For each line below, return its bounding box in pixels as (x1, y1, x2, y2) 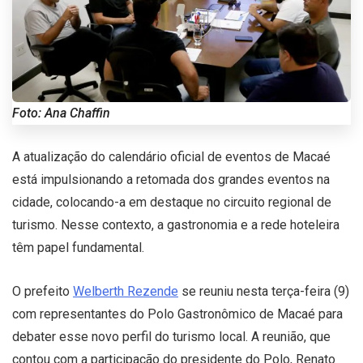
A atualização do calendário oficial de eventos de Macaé (12, 148, 331, 164)
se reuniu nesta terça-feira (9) (178, 283, 349, 299)
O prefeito (12, 283, 73, 299)
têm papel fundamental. (12, 239, 144, 255)
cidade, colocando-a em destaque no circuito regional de (12, 194, 331, 210)
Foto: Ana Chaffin (12, 105, 110, 121)
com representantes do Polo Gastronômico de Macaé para (12, 305, 343, 322)
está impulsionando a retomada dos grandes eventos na (12, 171, 330, 187)
